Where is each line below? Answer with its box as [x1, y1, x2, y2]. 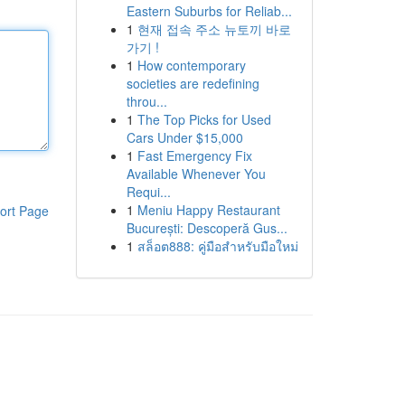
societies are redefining [126, 74, 259, 92]
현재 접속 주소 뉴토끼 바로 [137, 20, 291, 38]
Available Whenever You [126, 165, 266, 183]
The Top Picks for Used [137, 110, 271, 128]
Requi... [126, 183, 171, 201]
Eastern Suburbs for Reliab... [126, 2, 292, 20]
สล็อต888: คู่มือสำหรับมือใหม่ [137, 237, 298, 255]
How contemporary [137, 56, 246, 74]
